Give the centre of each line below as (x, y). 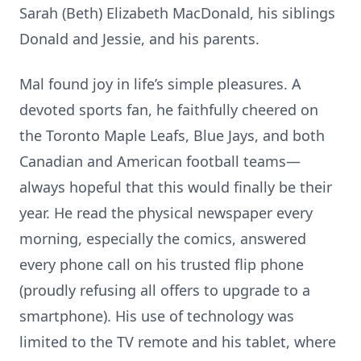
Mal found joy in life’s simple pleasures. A (160, 84)
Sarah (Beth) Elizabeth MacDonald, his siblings (177, 13)
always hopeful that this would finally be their (176, 187)
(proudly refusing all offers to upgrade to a (165, 290)
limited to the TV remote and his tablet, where (178, 342)
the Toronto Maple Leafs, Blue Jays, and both (172, 135)
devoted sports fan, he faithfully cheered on (169, 110)
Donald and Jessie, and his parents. (139, 39)
